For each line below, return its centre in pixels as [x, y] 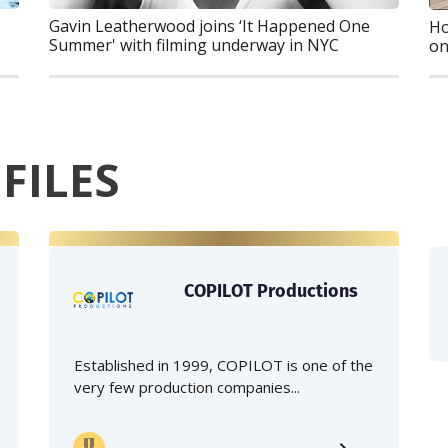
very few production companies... [187, 387]
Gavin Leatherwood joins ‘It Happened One [209, 25]
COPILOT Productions [270, 291]
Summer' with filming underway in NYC [194, 44]
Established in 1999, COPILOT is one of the [223, 365]
